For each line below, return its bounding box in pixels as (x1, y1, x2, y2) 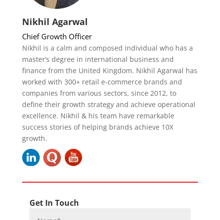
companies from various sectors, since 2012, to (22, 88, 176, 98)
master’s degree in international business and (22, 54, 174, 64)
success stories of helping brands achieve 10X (22, 122, 173, 132)
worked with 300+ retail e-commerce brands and (22, 77, 182, 86)
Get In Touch (29, 197, 79, 208)
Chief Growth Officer (22, 31, 92, 41)
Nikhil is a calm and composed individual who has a (22, 43, 193, 53)
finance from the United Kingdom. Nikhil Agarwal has (22, 65, 197, 75)
